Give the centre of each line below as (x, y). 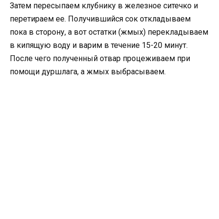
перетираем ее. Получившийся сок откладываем (100, 19)
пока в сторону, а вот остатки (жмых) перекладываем (109, 32)
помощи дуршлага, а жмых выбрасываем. (88, 72)
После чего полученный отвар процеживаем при (100, 59)
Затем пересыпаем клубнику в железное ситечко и (104, 6)
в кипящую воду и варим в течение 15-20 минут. (99, 45)
